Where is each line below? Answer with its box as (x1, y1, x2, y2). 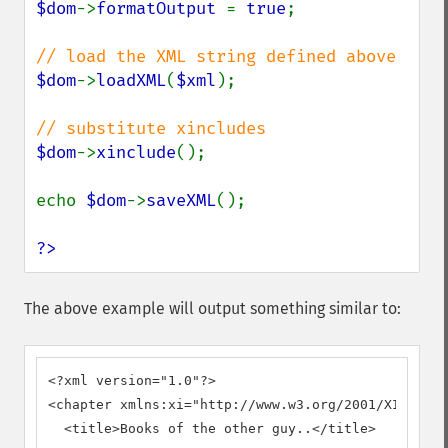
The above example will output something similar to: (24, 299, 401, 318)
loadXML (96, 70, 166, 91)
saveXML (146, 190, 216, 211)
